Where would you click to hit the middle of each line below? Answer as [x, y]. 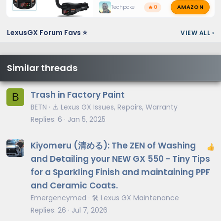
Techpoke [123, 7]
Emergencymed [58, 198]
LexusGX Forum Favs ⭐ [47, 33]
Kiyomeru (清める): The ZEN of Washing [113, 146]
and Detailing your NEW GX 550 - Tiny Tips [120, 159]
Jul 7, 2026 [90, 210]
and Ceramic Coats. [74, 186]
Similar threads [42, 68]
